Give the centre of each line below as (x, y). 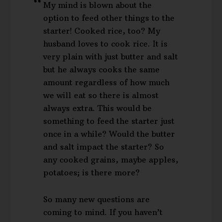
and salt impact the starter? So (104, 146)
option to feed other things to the (109, 18)
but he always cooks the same (102, 69)
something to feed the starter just (109, 121)
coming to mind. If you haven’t (103, 212)
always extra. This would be (98, 108)
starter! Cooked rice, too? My (102, 30)
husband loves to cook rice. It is (106, 43)
